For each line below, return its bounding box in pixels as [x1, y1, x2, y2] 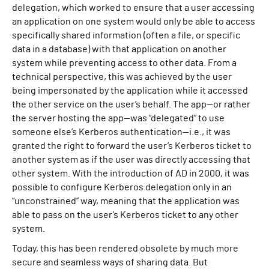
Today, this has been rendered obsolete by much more [12, 244, 238, 253]
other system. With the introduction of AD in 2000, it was [12, 169, 249, 178]
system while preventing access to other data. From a [12, 58, 237, 68]
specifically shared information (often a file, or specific [12, 31, 240, 40]
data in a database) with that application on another [12, 44, 226, 54]
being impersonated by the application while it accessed [12, 86, 248, 95]
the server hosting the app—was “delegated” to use [12, 113, 225, 123]
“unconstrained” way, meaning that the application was [12, 196, 240, 206]
